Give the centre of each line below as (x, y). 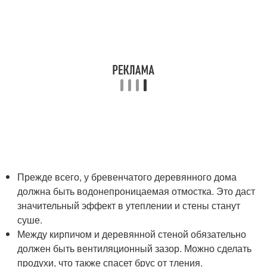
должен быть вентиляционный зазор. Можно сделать (135, 248)
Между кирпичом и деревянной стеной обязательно (132, 234)
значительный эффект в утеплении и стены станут (129, 205)
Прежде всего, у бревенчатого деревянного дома (127, 177)
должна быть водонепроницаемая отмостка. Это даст (136, 191)
